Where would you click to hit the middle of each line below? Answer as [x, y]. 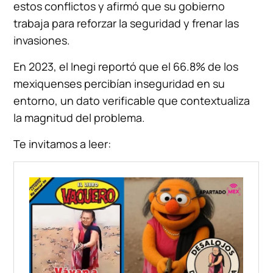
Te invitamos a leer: [62, 144]
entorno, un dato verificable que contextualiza [132, 100]
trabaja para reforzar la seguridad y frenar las [126, 23]
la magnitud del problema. [80, 117]
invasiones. [42, 40]
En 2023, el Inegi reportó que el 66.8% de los [126, 66]
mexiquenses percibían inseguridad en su [119, 83]
